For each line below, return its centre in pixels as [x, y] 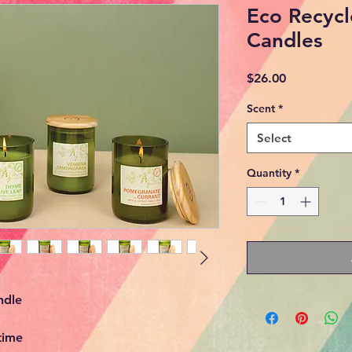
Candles [285, 40]
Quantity [269, 173]
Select [274, 138]
